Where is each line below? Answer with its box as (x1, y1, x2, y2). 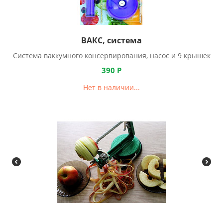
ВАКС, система (81, 35, 142, 46)
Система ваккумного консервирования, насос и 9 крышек (12, 51, 211, 60)
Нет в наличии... (83, 83, 140, 92)
